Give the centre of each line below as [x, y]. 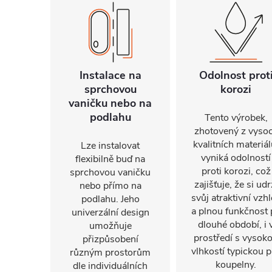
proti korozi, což [236, 171]
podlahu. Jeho [110, 199]
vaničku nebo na [110, 103]
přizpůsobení [110, 239]
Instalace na [110, 75]
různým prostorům [110, 253]
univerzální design [110, 212]
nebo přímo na [110, 186]
